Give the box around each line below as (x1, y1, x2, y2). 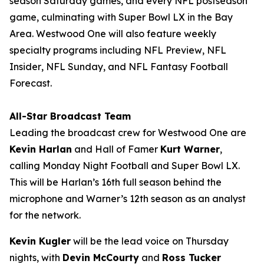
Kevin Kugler (9, 235, 71, 247)
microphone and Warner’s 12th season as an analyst (9, 193, 246, 204)
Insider (9, 61, 41, 72)
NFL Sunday (46, 61, 103, 72)
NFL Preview (144, 44, 202, 56)
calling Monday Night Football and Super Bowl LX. (9, 160, 240, 171)
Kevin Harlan (9, 143, 72, 155)
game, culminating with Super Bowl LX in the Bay (9, 11, 233, 23)
